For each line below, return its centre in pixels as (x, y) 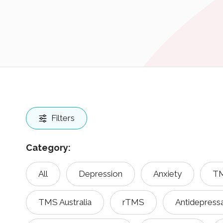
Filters (63, 118)
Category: (48, 148)
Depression (101, 174)
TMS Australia (65, 202)
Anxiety (167, 174)
